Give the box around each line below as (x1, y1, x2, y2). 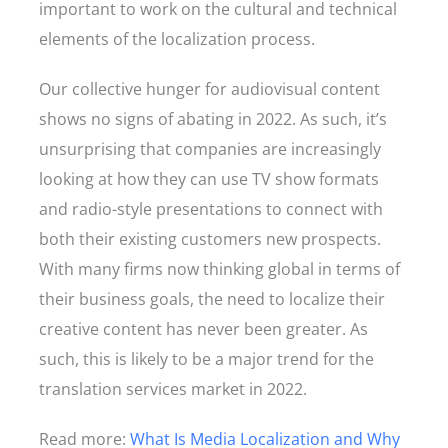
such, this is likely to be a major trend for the (39, 348, 374, 370)
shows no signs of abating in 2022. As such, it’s (39, 108, 387, 130)
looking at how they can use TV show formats (39, 168, 379, 190)
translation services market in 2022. (39, 378, 311, 400)
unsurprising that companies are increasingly (39, 138, 381, 160)
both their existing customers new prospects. (39, 228, 381, 250)
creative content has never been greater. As (39, 318, 368, 340)
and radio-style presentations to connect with (39, 198, 383, 220)
